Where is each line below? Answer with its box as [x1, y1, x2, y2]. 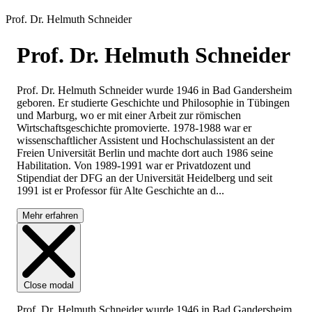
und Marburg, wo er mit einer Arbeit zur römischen [17, 109, 241, 122]
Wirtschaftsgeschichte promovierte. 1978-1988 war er [17, 122, 251, 134]
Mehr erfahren [22, 210, 78, 221]
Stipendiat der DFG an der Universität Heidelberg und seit [17, 172, 272, 185]
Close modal [24, 280, 74, 291]
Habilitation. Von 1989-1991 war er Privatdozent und [17, 159, 251, 172]
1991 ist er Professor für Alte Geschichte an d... [17, 185, 224, 197]
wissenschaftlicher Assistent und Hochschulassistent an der [17, 134, 274, 147]
